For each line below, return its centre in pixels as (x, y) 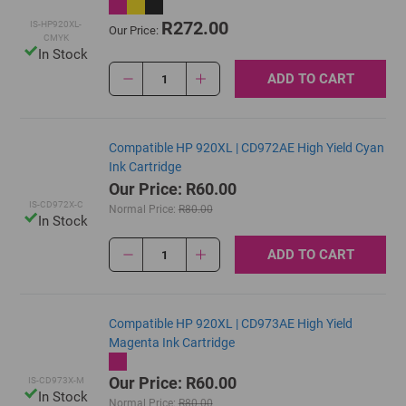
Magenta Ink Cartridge (171, 343)
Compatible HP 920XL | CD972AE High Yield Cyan (246, 148)
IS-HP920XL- (56, 24)
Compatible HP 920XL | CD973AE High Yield (230, 324)
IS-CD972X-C (56, 204)
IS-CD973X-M (56, 380)
